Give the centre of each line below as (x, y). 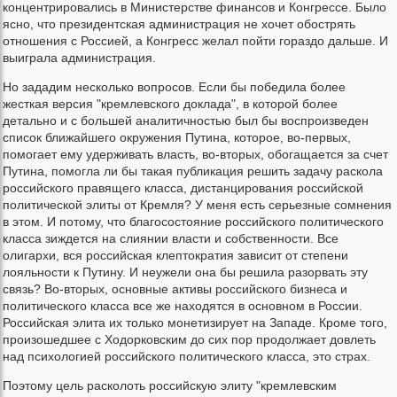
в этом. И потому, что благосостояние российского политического (193, 222)
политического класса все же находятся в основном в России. (183, 306)
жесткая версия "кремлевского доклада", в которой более (170, 104)
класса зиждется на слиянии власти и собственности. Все (171, 239)
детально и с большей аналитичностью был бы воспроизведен (186, 121)
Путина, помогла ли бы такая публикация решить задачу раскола (193, 171)
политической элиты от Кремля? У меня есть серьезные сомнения (197, 205)
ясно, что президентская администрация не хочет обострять (179, 24)
